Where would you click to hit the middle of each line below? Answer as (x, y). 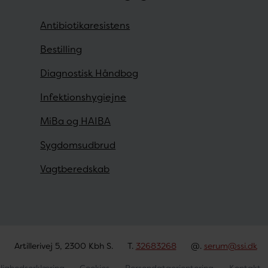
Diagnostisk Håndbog (89, 74)
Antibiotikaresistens (85, 26)
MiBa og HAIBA (76, 121)
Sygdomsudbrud (78, 145)
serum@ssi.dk (230, 246)
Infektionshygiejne (83, 98)
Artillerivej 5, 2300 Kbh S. (63, 246)
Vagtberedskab (75, 169)
